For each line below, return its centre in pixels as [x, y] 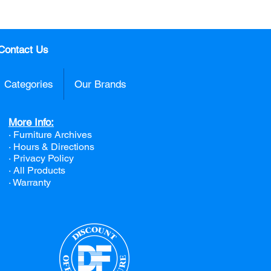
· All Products [37, 170]
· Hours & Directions [51, 146]
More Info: [31, 122]
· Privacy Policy [41, 158]
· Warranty [30, 182]
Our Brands [100, 84]
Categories [29, 84]
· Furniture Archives [50, 134]
